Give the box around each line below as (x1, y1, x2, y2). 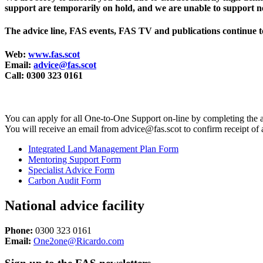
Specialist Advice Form (28, 164, 114, 175)
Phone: (5, 225, 33, 235)
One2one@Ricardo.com (33, 235, 124, 246)
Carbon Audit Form (28, 175, 101, 186)
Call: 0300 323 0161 (5, 70, 83, 80)
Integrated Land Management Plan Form (28, 143, 178, 154)
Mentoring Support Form (28, 154, 121, 164)
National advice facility (5, 197, 144, 213)
